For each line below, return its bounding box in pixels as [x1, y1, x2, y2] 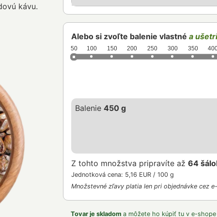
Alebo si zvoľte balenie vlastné [71, 31, 189, 42]
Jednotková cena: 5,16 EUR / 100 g [71, 170, 174, 178]
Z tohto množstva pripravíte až [71, 158, 188, 168]
